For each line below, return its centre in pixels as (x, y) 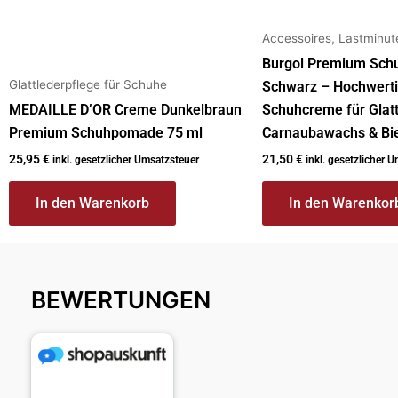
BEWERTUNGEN (121, 299)
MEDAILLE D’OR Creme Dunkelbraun (125, 110)
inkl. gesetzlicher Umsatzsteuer (126, 160)
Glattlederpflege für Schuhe (88, 85)
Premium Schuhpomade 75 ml (106, 133)
